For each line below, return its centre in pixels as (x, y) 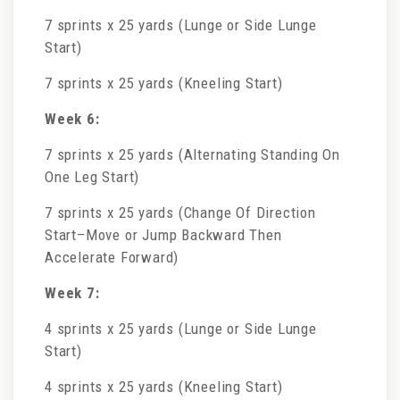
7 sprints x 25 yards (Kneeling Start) (164, 83)
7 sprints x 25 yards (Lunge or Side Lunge (181, 25)
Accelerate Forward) (114, 257)
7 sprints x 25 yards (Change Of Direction (180, 212)
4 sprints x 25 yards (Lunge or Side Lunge (181, 329)
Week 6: (72, 119)
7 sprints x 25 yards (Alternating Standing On (192, 154)
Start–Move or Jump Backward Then (163, 235)
